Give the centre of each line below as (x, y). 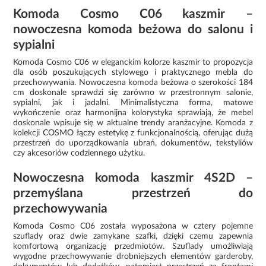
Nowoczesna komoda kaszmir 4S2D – (133, 178)
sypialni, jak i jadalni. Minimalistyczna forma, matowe (133, 102)
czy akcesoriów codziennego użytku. (79, 153)
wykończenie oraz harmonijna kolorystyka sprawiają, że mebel (133, 113)
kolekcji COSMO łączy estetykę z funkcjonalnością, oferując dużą (133, 133)
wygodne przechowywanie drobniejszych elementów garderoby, (133, 256)
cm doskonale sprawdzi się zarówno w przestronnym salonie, (133, 92)
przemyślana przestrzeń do (133, 193)
